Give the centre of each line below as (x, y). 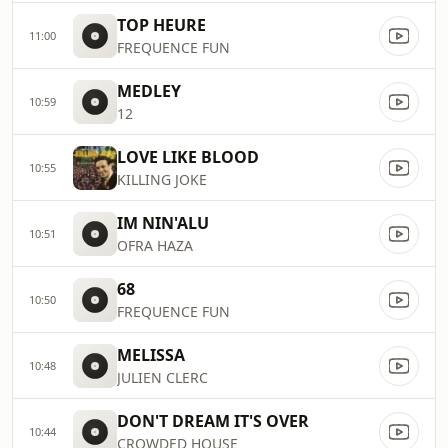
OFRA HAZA (155, 245)
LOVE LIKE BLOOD (188, 157)
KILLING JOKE (162, 179)
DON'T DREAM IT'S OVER (213, 421)
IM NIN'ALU (163, 223)
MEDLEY (149, 91)
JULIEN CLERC (162, 377)
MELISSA (151, 355)
